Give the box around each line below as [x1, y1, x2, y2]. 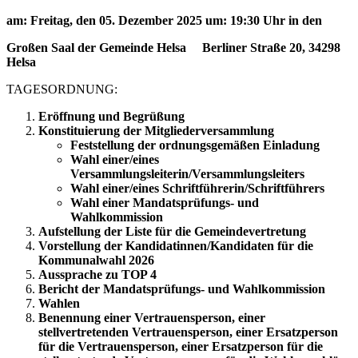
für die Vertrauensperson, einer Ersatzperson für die [38, 339, 323, 353]
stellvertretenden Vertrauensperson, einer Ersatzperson [38, 324, 338, 339]
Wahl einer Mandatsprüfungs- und [70, 195, 259, 209]
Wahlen [38, 296, 80, 310]
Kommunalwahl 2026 [38, 253, 154, 267]
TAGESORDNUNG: [6, 82, 117, 96]
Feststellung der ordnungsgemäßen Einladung [70, 137, 320, 152]
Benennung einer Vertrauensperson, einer [38, 310, 265, 324]
